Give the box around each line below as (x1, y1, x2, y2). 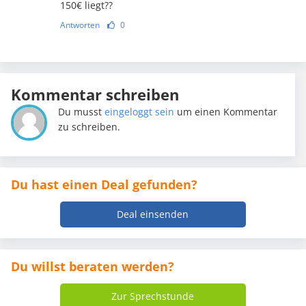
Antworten (59, 19, 100, 31)
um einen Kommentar (174, 105, 278, 119)
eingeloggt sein (105, 105, 175, 119)
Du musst (58, 105, 105, 119)
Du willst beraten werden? (11, 258, 174, 275)
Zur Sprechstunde (111, 290, 195, 303)
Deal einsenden (117, 208, 189, 221)
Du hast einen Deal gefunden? (11, 176, 197, 193)
